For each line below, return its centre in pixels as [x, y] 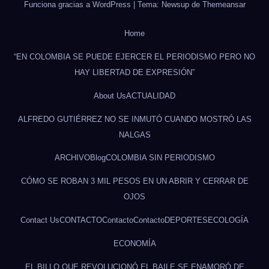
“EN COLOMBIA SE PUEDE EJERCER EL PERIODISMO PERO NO [134, 57]
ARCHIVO [72, 158]
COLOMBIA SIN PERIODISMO [160, 158]
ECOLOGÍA [228, 220]
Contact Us [40, 220]
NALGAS [134, 134]
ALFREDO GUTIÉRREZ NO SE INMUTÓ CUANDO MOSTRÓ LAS [134, 119]
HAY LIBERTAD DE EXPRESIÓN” [134, 73]
